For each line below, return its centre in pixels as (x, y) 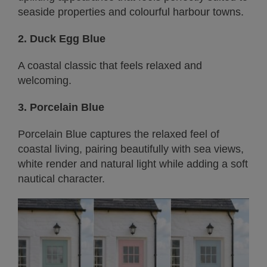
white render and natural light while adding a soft (133, 164)
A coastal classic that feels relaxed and (110, 65)
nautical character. (61, 178)
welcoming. (45, 80)
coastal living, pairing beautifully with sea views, (131, 149)
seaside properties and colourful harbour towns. (131, 12)
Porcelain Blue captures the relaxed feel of (119, 134)
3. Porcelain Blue (61, 107)
